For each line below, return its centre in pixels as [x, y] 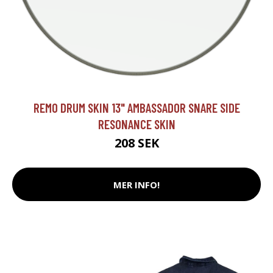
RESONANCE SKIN [136, 124]
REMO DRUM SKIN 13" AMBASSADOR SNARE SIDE [136, 108]
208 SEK [136, 143]
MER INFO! [136, 184]
